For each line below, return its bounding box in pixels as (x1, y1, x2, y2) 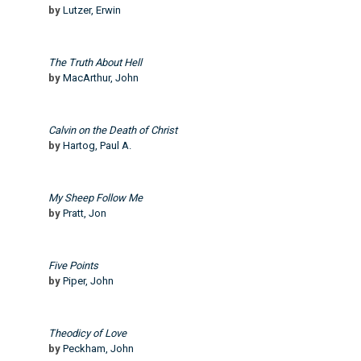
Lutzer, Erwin (63, 3, 121, 16)
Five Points (48, 259, 98, 272)
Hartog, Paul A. (63, 139, 131, 151)
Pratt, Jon (63, 206, 106, 219)
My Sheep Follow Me (48, 191, 143, 204)
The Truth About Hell (48, 56, 142, 68)
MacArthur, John (63, 71, 139, 84)
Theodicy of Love (48, 326, 127, 339)
